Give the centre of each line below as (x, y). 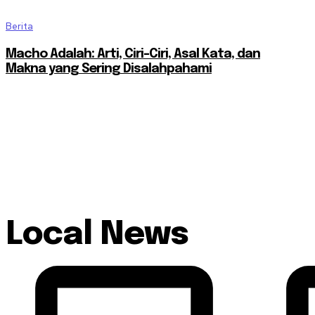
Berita (19, 27)
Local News (97, 236)
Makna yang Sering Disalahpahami (109, 69)
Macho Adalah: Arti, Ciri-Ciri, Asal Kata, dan (133, 54)
